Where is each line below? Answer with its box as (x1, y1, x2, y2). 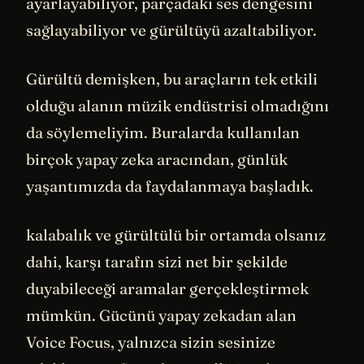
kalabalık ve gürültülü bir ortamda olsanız (26, 224, 326, 245)
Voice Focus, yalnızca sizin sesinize (26, 331, 275, 352)
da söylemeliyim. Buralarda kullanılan (26, 122, 300, 142)
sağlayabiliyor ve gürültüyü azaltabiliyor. (26, 20, 317, 41)
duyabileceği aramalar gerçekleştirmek (26, 278, 309, 298)
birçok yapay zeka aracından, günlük (26, 149, 288, 169)
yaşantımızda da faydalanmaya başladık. (26, 175, 314, 196)
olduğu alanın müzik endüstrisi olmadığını (26, 95, 329, 115)
